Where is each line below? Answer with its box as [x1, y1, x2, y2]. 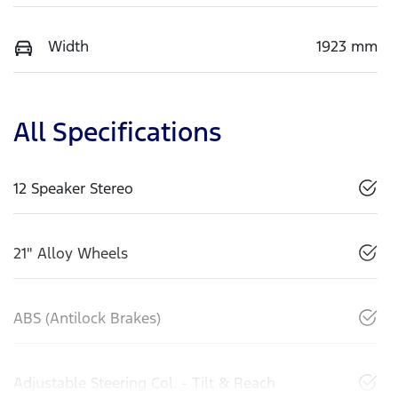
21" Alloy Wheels [13, 243, 128, 263]
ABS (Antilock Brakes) [13, 307, 161, 328]
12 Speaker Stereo [13, 178, 133, 198]
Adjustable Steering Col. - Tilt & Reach [13, 372, 275, 393]
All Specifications [13, 115, 221, 148]
